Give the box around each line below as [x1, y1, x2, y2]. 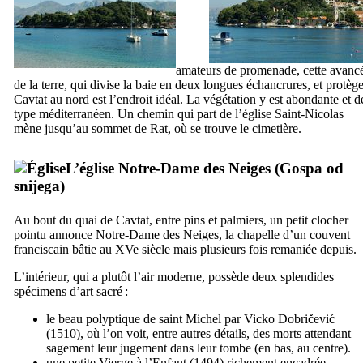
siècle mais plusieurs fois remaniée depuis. [139, 241, 357, 256]
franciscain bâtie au [14, 241, 115, 256]
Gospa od [280, 159, 344, 177]
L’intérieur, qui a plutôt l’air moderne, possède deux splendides [14, 269, 334, 284]
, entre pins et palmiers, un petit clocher [149, 212, 348, 227]
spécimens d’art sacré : [14, 284, 128, 298]
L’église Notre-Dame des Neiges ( [66, 159, 280, 177]
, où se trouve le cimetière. [168, 121, 301, 135]
